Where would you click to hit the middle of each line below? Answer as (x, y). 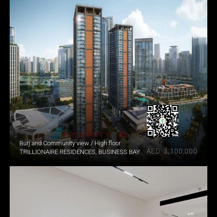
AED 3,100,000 (172, 151)
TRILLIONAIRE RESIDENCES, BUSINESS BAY (80, 152)
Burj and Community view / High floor (70, 143)
